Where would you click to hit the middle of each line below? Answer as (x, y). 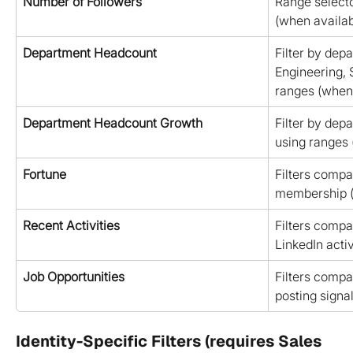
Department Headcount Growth (113, 123)
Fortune (45, 175)
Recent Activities (71, 226)
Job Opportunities (74, 277)
